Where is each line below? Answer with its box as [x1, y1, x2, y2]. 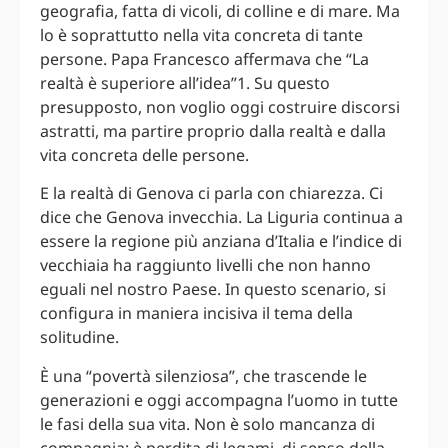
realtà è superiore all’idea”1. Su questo [40, 71, 330, 94]
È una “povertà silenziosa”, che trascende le [40, 364, 367, 387]
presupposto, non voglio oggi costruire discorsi [40, 95, 400, 118]
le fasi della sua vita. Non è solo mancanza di [40, 412, 375, 435]
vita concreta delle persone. [40, 143, 249, 166]
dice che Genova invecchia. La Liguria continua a [40, 206, 403, 229]
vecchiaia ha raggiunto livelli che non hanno [40, 254, 371, 277]
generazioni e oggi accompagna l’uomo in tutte [40, 388, 398, 411]
